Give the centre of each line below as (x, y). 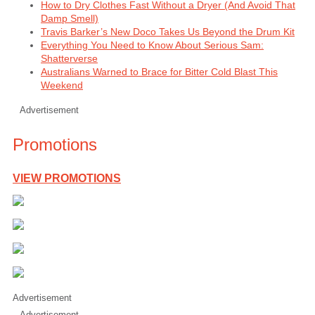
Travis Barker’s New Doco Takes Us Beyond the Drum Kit (168, 31)
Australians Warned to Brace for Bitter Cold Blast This (159, 71)
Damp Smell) (70, 18)
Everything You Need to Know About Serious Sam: (152, 45)
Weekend (62, 85)
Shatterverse (69, 58)
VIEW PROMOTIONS (67, 178)
